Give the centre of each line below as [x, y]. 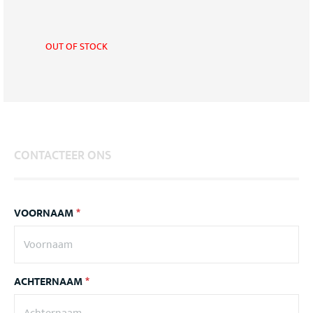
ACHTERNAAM [50, 282]
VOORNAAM [45, 213]
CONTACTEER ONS [63, 156]
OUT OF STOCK [77, 46]
